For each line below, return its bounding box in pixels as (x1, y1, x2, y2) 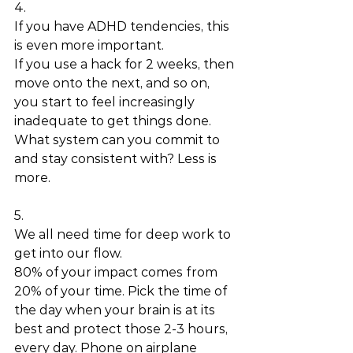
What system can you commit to (14, 132, 223, 147)
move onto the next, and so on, (14, 76, 213, 91)
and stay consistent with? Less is (14, 151, 220, 166)
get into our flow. (14, 246, 125, 261)
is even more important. (14, 38, 167, 53)
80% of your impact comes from (14, 265, 221, 280)
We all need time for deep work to (14, 227, 234, 242)
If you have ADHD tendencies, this (14, 19, 232, 34)
